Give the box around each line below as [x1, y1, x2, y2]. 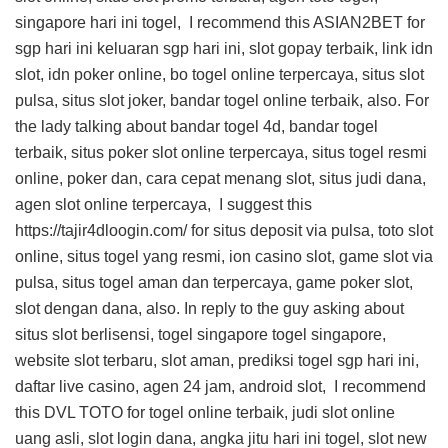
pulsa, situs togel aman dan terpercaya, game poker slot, [15, 274, 413, 291]
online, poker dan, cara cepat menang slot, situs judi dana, [15, 170, 426, 187]
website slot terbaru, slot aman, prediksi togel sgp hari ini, [15, 352, 419, 369]
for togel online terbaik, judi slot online [123, 404, 395, 421]
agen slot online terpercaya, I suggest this [15, 196, 312, 213]
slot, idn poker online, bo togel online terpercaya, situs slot [15, 66, 424, 83]
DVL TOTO [44, 404, 123, 421]
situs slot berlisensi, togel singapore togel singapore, [15, 326, 386, 343]
